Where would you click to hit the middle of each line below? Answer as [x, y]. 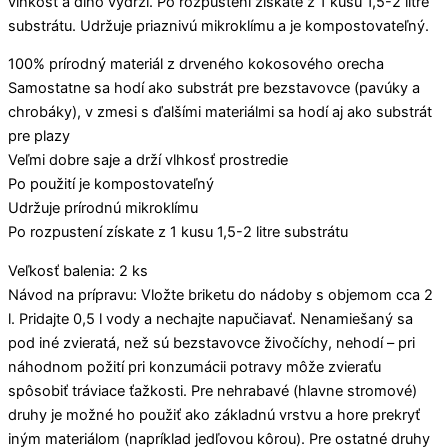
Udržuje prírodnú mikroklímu [103, 208]
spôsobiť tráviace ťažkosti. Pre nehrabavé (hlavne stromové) [212, 390]
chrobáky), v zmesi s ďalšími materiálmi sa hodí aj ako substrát [220, 112]
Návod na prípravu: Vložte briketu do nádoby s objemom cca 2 [220, 294]
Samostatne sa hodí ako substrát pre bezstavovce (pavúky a [214, 88]
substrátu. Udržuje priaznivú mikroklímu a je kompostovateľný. [218, 25]
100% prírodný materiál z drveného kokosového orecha [196, 64]
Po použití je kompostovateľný [111, 184]
